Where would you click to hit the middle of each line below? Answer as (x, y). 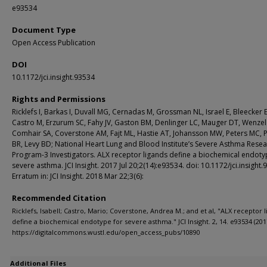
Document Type (44, 30)
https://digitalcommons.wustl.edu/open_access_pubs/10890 (106, 232)
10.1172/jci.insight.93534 (53, 77)
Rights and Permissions (59, 99)
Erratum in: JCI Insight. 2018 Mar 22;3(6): (78, 176)
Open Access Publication (54, 43)
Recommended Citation (59, 198)
